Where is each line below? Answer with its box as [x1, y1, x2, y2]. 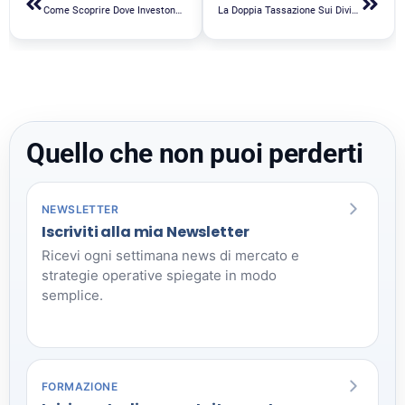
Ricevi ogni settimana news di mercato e [42, 246, 299, 264]
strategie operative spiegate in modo [42, 266, 277, 284]
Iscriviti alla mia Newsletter [42, 221, 250, 242]
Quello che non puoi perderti [26, 137, 363, 169]
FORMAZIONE [42, 379, 118, 393]
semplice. [42, 286, 103, 304]
